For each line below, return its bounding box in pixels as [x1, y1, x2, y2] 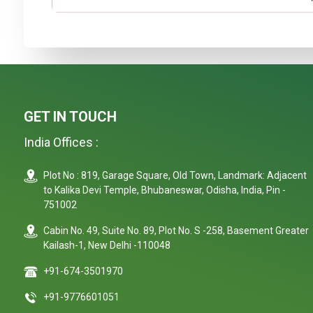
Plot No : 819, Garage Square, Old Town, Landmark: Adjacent [43, 169, 307, 181]
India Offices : [24, 134, 99, 150]
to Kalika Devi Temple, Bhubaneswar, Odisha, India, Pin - [43, 184, 286, 196]
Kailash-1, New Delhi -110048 [43, 239, 170, 251]
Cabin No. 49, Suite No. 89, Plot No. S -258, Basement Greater [43, 224, 309, 236]
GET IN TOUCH [24, 108, 117, 125]
